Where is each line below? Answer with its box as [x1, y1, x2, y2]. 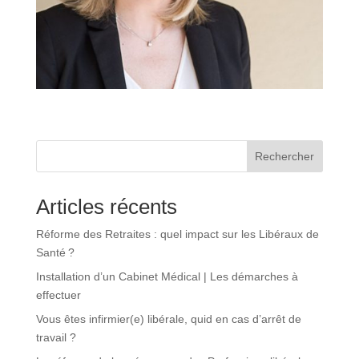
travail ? [35, 331, 76, 345]
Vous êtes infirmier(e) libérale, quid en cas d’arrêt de [35, 313, 301, 326]
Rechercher [255, 150, 315, 163]
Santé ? [35, 246, 75, 260]
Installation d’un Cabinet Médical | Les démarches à [35, 270, 298, 284]
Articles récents [35, 195, 177, 220]
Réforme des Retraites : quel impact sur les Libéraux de [35, 228, 319, 241]
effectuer [35, 288, 81, 302]
